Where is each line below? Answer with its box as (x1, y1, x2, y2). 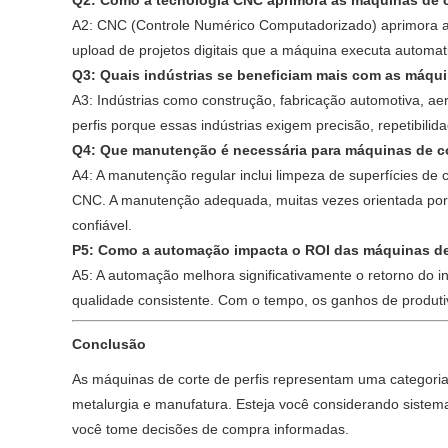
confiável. (72, 217, 132, 233)
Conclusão (72, 336, 146, 352)
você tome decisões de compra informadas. (72, 421, 349, 437)
